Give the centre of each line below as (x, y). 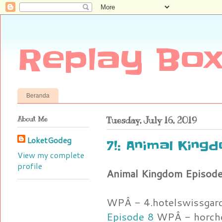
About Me (32, 119)
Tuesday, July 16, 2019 (152, 120)
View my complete (51, 155)
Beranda (38, 95)
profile (30, 166)
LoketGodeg (49, 140)
